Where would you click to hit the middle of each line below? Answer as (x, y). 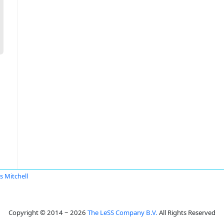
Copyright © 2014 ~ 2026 (48, 212)
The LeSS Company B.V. (122, 212)
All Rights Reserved (186, 212)
